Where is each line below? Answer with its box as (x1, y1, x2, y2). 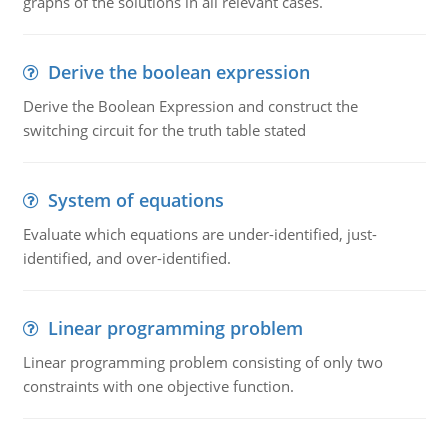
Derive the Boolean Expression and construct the (22, 96, 358, 116)
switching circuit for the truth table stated (22, 120, 306, 140)
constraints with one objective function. (22, 376, 294, 396)
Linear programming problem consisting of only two (22, 352, 383, 372)
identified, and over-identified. (22, 248, 231, 268)
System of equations (47, 188, 224, 212)
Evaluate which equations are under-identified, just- (22, 224, 377, 244)
